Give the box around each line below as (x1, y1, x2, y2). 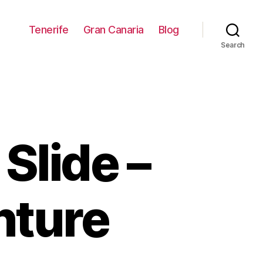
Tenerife (28, 23, 69, 36)
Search (220, 41, 245, 49)
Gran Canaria (83, 23, 144, 36)
